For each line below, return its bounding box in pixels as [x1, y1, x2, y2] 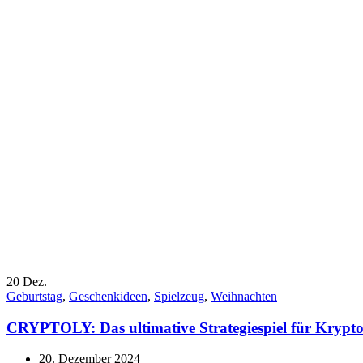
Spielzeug [154, 288, 204, 303]
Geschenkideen [69, 288, 147, 303]
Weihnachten [211, 288, 277, 303]
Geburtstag [6, 288, 62, 303]
